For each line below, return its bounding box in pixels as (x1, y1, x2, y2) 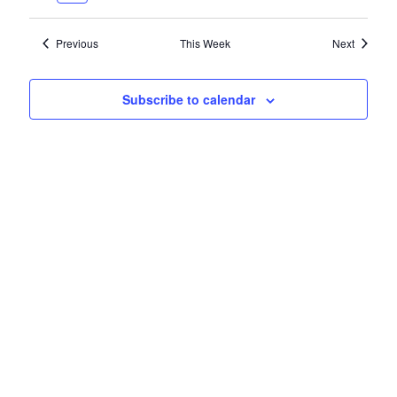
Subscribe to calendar (121, 90, 255, 108)
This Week (179, 35, 230, 51)
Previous (55, 35, 98, 51)
